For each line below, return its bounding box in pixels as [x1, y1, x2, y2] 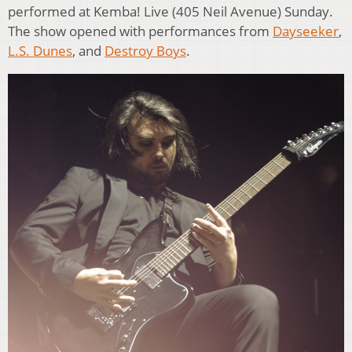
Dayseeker [273, 22, 339, 41]
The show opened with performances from [8, 22, 273, 41]
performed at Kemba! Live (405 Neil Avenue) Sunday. [8, 2, 333, 21]
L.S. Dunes [8, 42, 72, 60]
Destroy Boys [104, 42, 186, 60]
